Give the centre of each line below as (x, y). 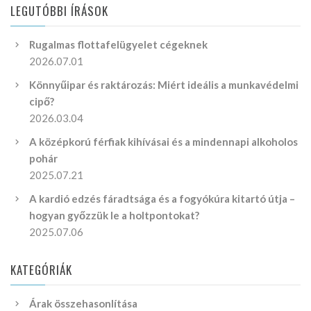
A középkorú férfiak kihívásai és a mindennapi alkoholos (163, 141)
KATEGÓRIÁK (42, 269)
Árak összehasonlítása (83, 303)
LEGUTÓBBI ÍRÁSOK (60, 10)
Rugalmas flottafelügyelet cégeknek (118, 44)
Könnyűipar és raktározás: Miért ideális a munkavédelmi (164, 84)
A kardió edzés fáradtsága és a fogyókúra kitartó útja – (162, 198)
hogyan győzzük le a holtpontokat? (114, 215)
